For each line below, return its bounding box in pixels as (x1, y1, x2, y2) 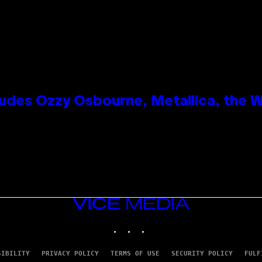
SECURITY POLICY (171, 250, 233, 258)
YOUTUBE (163, 220, 192, 228)
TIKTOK (149, 220, 174, 228)
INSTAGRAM (135, 220, 172, 228)
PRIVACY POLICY (41, 250, 99, 258)
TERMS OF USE (110, 250, 160, 258)
